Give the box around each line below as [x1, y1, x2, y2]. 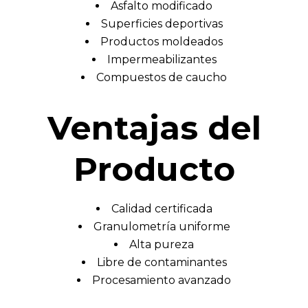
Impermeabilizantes [107, 53, 217, 67]
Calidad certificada [111, 202, 212, 216]
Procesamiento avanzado [92, 274, 231, 287]
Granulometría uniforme [93, 220, 230, 234]
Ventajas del [47, 108, 261, 148]
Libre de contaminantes [96, 256, 227, 269]
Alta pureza [129, 238, 194, 252]
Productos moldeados [100, 35, 223, 49]
